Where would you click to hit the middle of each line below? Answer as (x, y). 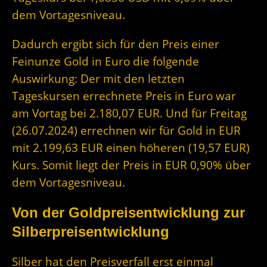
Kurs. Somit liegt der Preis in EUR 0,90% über (131, 164)
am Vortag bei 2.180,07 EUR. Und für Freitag (129, 113)
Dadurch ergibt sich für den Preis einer (116, 44)
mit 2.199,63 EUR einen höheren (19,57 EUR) (131, 147)
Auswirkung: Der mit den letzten (98, 78)
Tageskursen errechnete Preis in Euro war (124, 95)
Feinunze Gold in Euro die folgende (105, 61)
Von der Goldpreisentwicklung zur (128, 212)
